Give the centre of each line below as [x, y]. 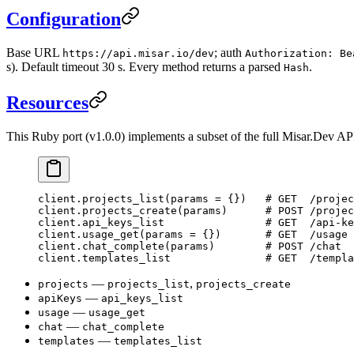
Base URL [34, 53]
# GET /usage [307, 235]
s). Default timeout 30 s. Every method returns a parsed [145, 67]
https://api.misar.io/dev [138, 54]
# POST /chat [303, 247]
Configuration [64, 19]
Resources [47, 103]
